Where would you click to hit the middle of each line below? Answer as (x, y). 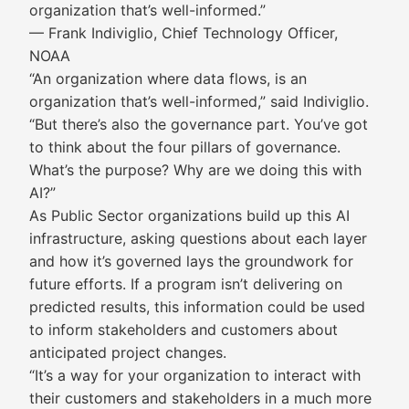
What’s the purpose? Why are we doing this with (195, 170)
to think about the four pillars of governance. (185, 147)
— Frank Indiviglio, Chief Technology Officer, (184, 33)
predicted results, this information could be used (197, 307)
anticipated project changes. (128, 352)
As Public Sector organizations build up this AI (189, 215)
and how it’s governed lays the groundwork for (191, 261)
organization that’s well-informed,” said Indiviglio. (199, 101)
